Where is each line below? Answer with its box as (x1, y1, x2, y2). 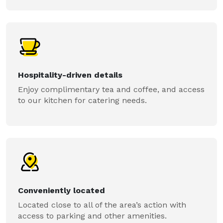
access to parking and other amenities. (18, 211, 167, 221)
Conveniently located (18, 186, 105, 195)
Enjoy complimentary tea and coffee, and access (18, 85, 205, 94)
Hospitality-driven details (18, 70, 122, 80)
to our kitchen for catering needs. (18, 96, 147, 105)
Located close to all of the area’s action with (18, 200, 186, 210)
